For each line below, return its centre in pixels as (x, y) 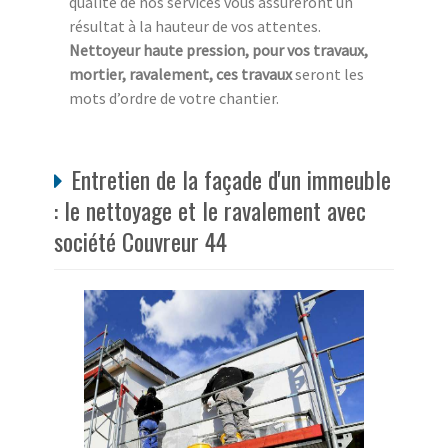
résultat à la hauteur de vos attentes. (195, 26)
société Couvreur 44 (140, 241)
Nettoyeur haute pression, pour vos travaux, (218, 50)
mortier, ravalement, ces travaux (180, 74)
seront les (328, 74)
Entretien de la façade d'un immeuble (231, 179)
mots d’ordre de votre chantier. (174, 98)
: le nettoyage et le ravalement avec (210, 210)
